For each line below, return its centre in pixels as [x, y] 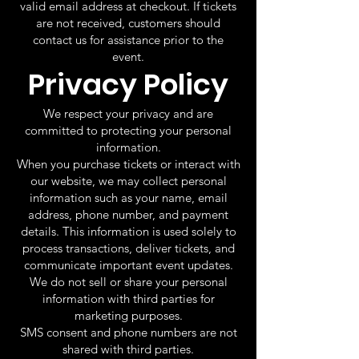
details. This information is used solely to [128, 231]
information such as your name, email [128, 198]
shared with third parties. [128, 349]
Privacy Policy [128, 85]
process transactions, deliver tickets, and [128, 248]
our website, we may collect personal [128, 181]
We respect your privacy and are [128, 113]
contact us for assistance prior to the [128, 40]
